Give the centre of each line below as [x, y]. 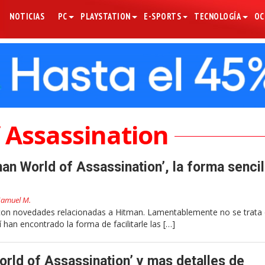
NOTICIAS [27, 16]
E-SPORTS [163, 16]
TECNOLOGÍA [218, 16]
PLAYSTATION [106, 16]
